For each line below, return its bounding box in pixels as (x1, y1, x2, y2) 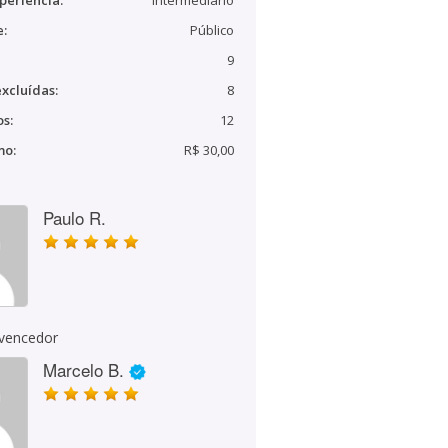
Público (190, 21, 234, 39)
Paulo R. (43, 205, 106, 230)
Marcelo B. (43, 357, 124, 382)
